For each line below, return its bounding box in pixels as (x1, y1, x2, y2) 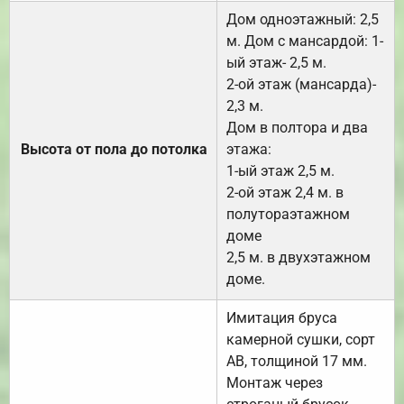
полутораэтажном (226, 206, 350, 224)
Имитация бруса (226, 309, 337, 327)
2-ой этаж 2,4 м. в (226, 184, 344, 202)
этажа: (226, 141, 271, 159)
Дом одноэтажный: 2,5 (226, 11, 379, 29)
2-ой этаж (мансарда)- (226, 76, 376, 94)
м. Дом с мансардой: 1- (226, 32, 383, 50)
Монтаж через (226, 374, 323, 392)
